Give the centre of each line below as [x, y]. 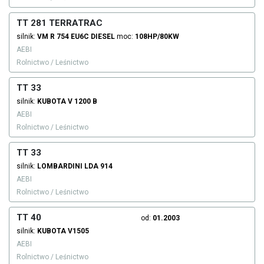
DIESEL [103, 37]
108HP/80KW [157, 37]
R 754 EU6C [70, 37]
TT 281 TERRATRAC [60, 23]
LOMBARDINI [60, 166]
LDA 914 [98, 166]
